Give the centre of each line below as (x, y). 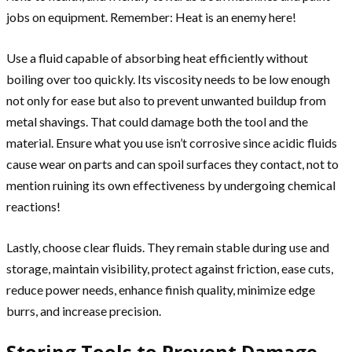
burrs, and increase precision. (85, 311)
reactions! (33, 207)
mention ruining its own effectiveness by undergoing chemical (171, 185)
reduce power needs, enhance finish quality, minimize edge (161, 290)
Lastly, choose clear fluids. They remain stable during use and (168, 247)
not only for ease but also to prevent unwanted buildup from (166, 101)
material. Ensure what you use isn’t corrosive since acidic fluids (172, 143)
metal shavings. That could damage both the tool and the (157, 122)
